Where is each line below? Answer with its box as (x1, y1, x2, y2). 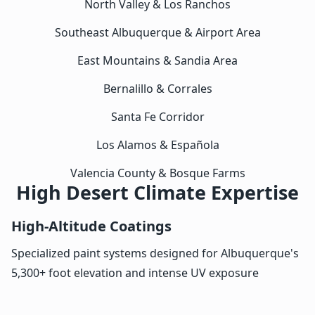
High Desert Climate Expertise (16, 179, 299, 205)
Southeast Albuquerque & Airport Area (54, 24, 261, 40)
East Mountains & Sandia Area (77, 52, 238, 68)
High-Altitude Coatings (11, 216, 172, 236)
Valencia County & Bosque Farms (70, 165, 245, 181)
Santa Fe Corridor (110, 108, 205, 124)
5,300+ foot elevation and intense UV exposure (11, 264, 259, 281)
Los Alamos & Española (96, 136, 219, 153)
